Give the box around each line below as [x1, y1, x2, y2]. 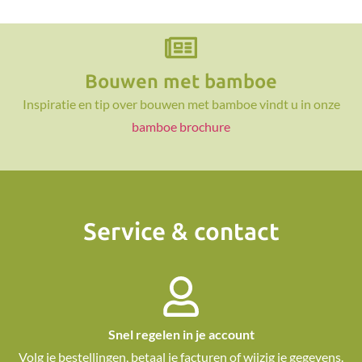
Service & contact [82, 217, 280, 247]
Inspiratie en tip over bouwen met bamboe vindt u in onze [22, 96, 340, 112]
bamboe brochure [132, 119, 230, 135]
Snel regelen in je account [107, 326, 255, 343]
